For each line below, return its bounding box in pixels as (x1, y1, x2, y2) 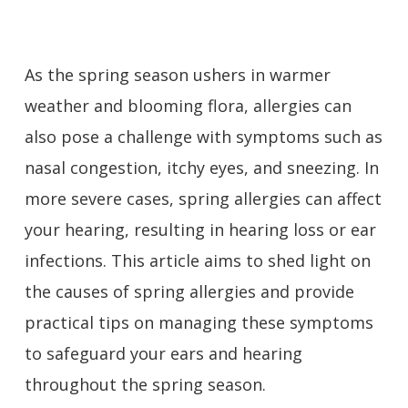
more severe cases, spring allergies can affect (24, 188, 382, 209)
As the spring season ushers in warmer (24, 64, 331, 86)
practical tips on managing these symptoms (24, 311, 373, 333)
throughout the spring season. (24, 373, 266, 395)
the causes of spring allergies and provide (24, 280, 354, 302)
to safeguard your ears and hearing (24, 342, 302, 364)
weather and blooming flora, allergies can (24, 95, 352, 117)
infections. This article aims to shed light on (24, 250, 371, 271)
